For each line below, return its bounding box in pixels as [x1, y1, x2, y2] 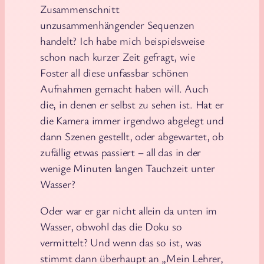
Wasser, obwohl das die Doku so [40, 219, 182, 234]
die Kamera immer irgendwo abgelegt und [40, 113, 224, 127]
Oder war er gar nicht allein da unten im [40, 203, 217, 218]
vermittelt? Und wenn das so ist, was [40, 235, 202, 250]
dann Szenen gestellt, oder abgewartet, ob [40, 128, 224, 143]
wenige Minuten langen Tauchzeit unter [40, 160, 215, 175]
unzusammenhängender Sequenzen [40, 17, 194, 32]
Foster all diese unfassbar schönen [40, 65, 189, 80]
